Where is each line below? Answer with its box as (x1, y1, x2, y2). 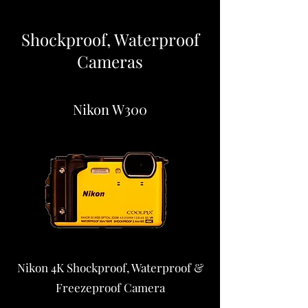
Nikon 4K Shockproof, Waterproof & (16, 260, 203, 275)
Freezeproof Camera (55, 280, 165, 295)
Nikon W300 (73, 100, 147, 118)
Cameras (77, 50, 143, 72)
